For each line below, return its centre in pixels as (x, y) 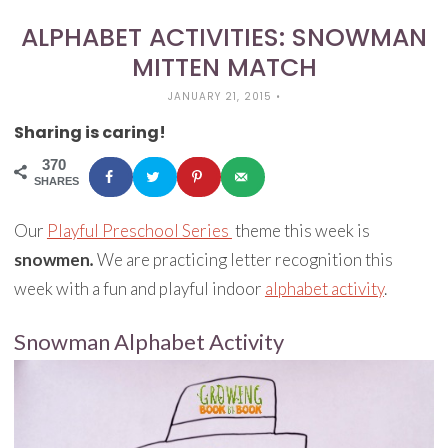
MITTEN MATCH (224, 67)
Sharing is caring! (89, 132)
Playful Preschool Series (139, 230)
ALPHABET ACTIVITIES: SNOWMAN (224, 37)
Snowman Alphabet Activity (148, 341)
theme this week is (300, 230)
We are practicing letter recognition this (243, 259)
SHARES (56, 180)
